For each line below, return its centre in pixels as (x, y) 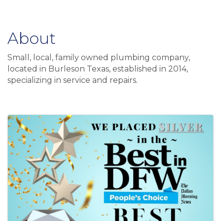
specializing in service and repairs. (73, 80)
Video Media (56, 103)
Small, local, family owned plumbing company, (99, 58)
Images (37, 123)
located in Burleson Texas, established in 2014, (98, 69)
